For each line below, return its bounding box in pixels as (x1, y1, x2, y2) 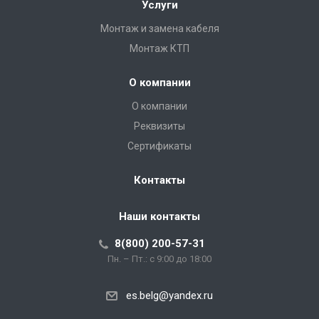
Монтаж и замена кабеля (100, 23, 219, 34)
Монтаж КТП (130, 43, 189, 54)
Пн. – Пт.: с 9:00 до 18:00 (108, 253, 211, 264)
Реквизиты (134, 120, 185, 132)
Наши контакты (119, 210, 200, 223)
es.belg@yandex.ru (126, 289, 213, 303)
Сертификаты (127, 140, 192, 152)
